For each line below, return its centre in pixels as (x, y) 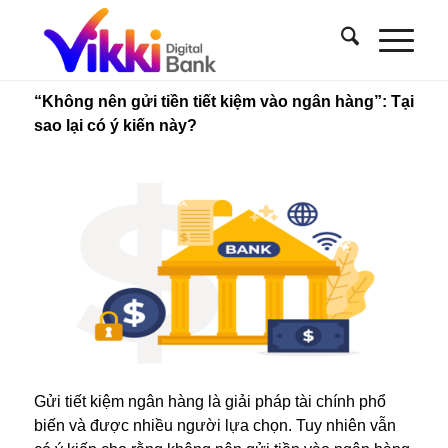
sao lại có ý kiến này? (115, 125)
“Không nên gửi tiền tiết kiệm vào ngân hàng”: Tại (223, 101)
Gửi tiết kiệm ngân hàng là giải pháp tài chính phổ (209, 401)
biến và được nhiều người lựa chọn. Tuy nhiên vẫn (214, 425)
